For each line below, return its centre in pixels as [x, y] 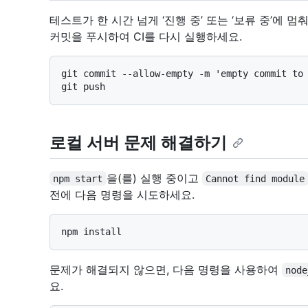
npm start [78, 178]
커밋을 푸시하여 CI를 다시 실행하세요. [146, 36]
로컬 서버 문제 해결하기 [138, 142]
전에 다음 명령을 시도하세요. [122, 194]
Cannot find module [255, 178]
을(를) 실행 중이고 [154, 178]
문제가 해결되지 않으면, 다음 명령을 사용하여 [166, 269]
